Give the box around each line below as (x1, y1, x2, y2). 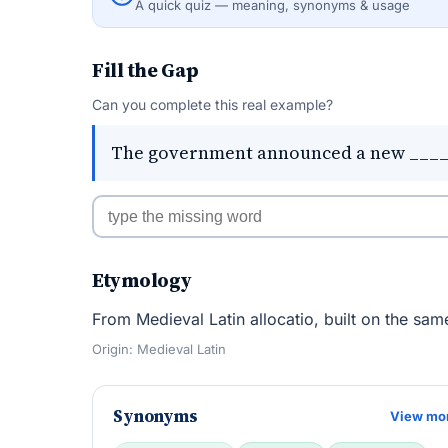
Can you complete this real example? (92, 96, 333, 113)
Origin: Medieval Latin (92, 341, 226, 357)
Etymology (92, 266, 192, 294)
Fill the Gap (92, 56, 199, 84)
